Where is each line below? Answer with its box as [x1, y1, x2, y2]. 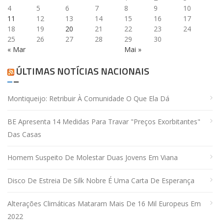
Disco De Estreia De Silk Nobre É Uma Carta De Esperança [7, 176, 194, 186]
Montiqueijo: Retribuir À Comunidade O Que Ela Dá [7, 94, 169, 104]
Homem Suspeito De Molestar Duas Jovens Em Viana [7, 153, 178, 163]
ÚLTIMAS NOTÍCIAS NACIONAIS [16, 63, 149, 79]
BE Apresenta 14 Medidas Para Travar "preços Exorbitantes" [7, 117, 200, 127]
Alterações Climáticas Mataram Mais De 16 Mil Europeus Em [7, 199, 201, 209]
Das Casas [7, 130, 41, 139]
